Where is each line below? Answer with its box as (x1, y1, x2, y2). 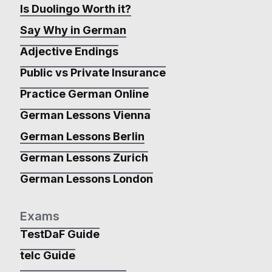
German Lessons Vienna (19, 109, 151, 121)
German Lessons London (19, 172, 153, 185)
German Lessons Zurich (19, 151, 148, 164)
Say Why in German (19, 24, 126, 36)
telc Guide (19, 249, 75, 262)
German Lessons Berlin (19, 130, 144, 143)
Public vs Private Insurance (19, 66, 166, 79)
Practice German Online (19, 87, 149, 100)
